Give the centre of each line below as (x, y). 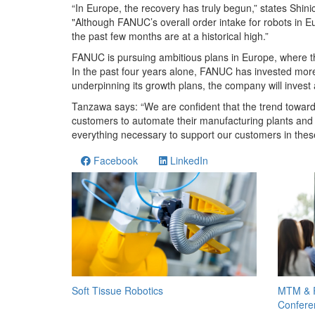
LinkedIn (188, 160)
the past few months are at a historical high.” (170, 36)
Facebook (114, 160)
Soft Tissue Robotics (117, 290)
